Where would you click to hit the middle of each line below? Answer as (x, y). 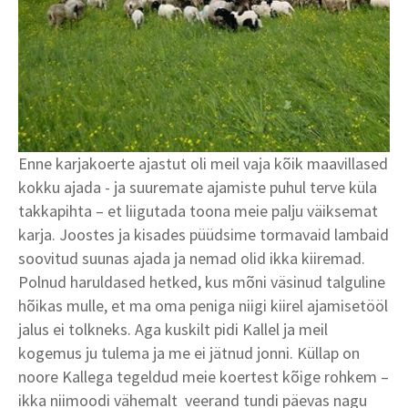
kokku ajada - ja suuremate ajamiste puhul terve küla (198, 187)
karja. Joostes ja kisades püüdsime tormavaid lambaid (204, 234)
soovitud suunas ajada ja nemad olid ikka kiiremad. (192, 258)
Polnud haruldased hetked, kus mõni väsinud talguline (202, 281)
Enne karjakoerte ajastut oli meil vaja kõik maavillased (203, 163)
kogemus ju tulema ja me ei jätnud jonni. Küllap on (189, 352)
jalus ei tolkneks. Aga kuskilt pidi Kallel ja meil (173, 329)
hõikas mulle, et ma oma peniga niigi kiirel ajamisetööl (203, 305)
